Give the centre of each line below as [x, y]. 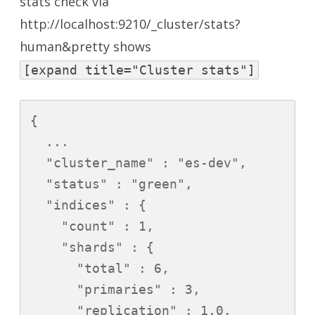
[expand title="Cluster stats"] [139, 70]
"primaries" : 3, [115, 290]
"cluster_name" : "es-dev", [139, 163]
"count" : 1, [92, 226]
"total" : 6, [100, 269]
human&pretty [66, 47]
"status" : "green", [111, 184]
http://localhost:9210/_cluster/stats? [130, 24]
